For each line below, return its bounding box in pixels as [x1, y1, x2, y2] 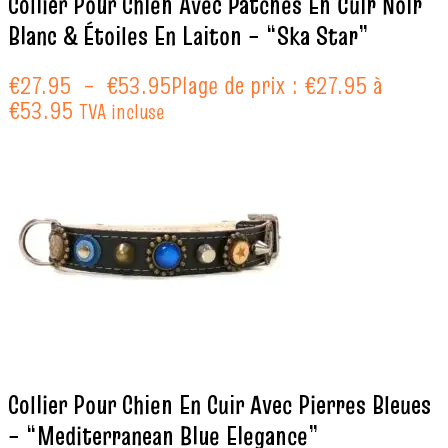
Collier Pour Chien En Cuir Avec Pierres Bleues [8, 387, 431, 424]
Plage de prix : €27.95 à [171, 67, 383, 103]
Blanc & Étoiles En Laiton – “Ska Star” [8, 18, 369, 55]
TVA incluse [79, 96, 164, 126]
